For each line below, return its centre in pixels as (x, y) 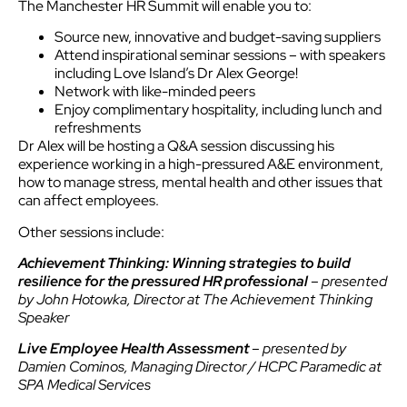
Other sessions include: (91, 232)
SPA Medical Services (84, 385)
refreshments (98, 128)
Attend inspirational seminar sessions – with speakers (220, 55)
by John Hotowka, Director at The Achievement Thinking (195, 300)
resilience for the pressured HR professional (163, 282)
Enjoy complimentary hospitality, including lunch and (218, 110)
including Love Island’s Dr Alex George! (176, 74)
